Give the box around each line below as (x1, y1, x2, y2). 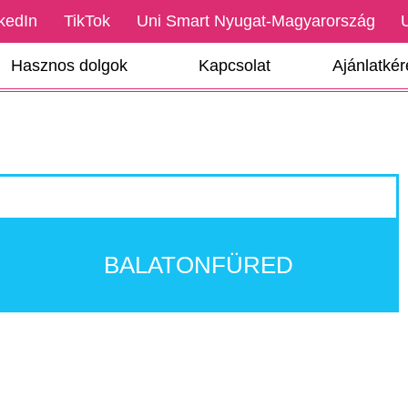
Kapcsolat (198, 56, 270, 75)
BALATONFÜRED (104, 250, 294, 279)
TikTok (63, 12, 110, 30)
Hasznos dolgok (10, 56, 127, 75)
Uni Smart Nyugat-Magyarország (136, 12, 375, 30)
